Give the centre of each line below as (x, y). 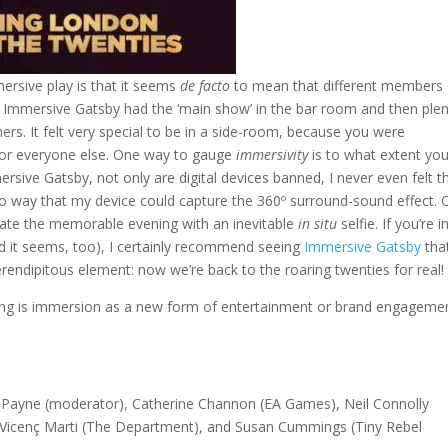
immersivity (272, 155)
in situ (320, 224)
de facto (205, 86)
